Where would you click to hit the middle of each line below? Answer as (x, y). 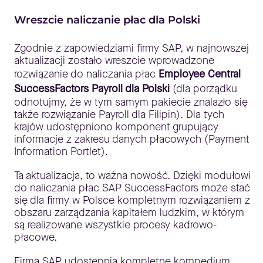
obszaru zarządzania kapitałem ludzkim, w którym (129, 213)
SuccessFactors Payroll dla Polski (92, 89)
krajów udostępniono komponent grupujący (116, 127)
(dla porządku (203, 89)
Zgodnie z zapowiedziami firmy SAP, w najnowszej (131, 48)
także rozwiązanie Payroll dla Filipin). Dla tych (119, 115)
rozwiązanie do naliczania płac (86, 74)
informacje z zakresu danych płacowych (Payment (132, 139)
